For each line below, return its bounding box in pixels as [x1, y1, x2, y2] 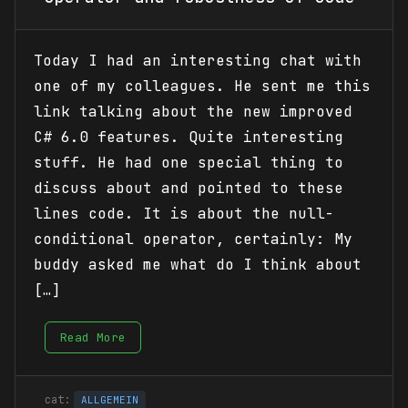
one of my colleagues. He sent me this [34, 76, 371, 97]
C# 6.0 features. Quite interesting [34, 127, 343, 148]
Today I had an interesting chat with [34, 51, 362, 71]
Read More [60, 330, 126, 346]
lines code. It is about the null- [34, 204, 334, 224]
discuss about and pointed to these [34, 178, 343, 199]
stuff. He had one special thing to [34, 153, 343, 173]
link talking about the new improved [34, 102, 352, 122]
